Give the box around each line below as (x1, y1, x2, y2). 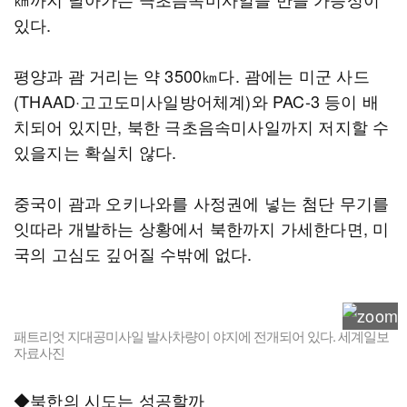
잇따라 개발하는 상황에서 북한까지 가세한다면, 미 (14, 216, 390, 240)
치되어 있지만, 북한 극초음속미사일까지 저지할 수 (14, 114, 390, 138)
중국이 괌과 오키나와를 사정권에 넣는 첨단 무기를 (14, 191, 390, 214)
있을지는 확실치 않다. (14, 140, 177, 164)
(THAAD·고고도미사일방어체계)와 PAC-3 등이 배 (14, 89, 380, 113)
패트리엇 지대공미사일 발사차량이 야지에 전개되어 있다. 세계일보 (14, 326, 389, 345)
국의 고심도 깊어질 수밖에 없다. (14, 242, 253, 265)
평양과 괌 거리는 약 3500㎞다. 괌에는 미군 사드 (14, 64, 370, 87)
